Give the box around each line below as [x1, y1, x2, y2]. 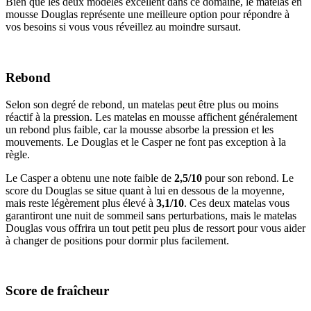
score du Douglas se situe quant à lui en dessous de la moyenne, [6, 184, 285, 196]
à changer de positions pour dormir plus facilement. [6, 234, 229, 246]
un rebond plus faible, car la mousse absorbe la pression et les [6, 123, 274, 135]
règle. [6, 148, 30, 160]
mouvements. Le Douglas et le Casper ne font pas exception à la [6, 135, 286, 148]
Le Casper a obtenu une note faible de [6, 171, 174, 184]
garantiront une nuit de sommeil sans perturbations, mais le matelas [6, 209, 296, 221]
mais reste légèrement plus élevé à [6, 196, 156, 209]
